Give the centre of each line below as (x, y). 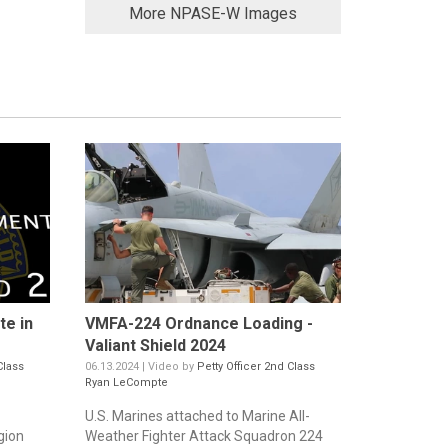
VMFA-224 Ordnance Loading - (198, 324)
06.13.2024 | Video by (140, 367)
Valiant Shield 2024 (155, 346)
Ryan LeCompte (126, 383)
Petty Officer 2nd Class (255, 367)
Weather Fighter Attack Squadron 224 (203, 436)
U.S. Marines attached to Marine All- (197, 416)
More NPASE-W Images (212, 14)
